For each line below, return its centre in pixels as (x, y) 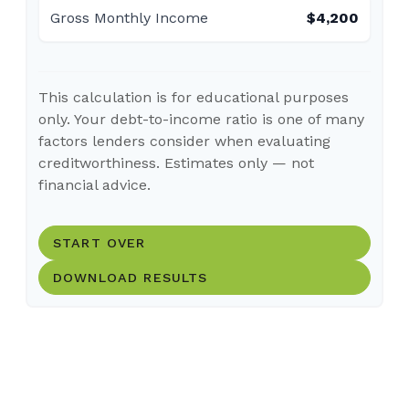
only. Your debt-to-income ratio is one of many (201, 119)
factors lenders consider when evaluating (184, 141)
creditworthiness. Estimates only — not (176, 163)
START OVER (100, 243)
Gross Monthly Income (129, 18)
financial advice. (94, 185)
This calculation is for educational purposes (194, 97)
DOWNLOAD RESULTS (131, 278)
